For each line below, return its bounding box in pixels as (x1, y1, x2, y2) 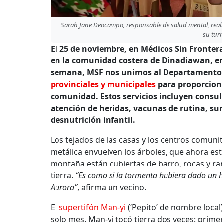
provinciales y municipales (51, 78, 156, 90)
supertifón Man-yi (59, 201, 126, 213)
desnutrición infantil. (51, 114, 135, 125)
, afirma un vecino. (77, 181, 146, 193)
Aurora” (51, 181, 77, 193)
